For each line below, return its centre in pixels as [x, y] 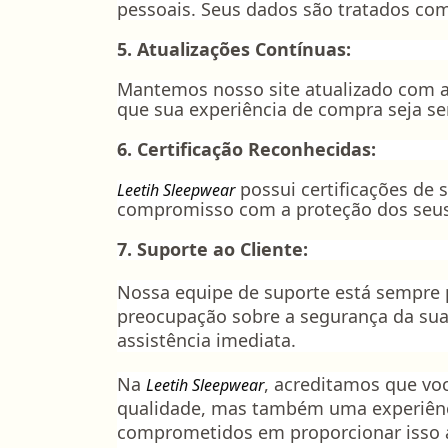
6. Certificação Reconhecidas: [249, 149]
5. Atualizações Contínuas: [234, 49]
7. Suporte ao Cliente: [215, 249]
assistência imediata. [206, 340]
